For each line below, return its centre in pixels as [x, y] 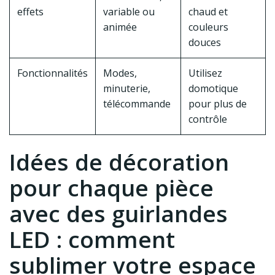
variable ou [129, 12]
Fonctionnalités [52, 73]
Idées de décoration [119, 162]
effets [30, 12]
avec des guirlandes [118, 214]
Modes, [120, 73]
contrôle [208, 119]
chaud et [208, 12]
